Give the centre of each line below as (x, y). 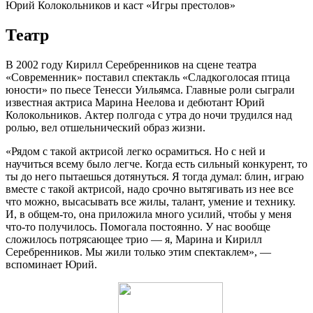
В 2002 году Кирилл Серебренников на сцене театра (131, 64)
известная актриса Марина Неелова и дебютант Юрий (135, 102)
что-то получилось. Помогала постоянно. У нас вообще (138, 226)
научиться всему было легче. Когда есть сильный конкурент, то (156, 163)
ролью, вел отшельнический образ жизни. (105, 127)
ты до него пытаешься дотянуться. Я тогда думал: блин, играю (155, 176)
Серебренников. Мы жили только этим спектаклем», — (138, 252)
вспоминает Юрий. (51, 264)
